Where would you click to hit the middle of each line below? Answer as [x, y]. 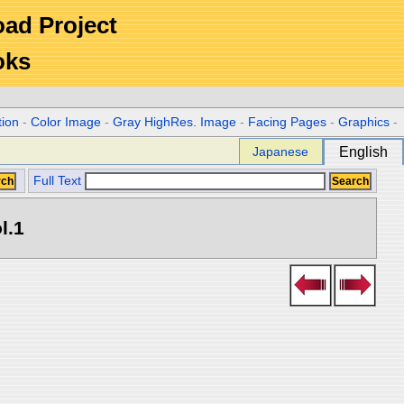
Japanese [281, 151]
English [363, 152]
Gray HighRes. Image [175, 122]
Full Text [57, 181]
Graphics [364, 122]
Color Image [66, 122]
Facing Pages [288, 122]
